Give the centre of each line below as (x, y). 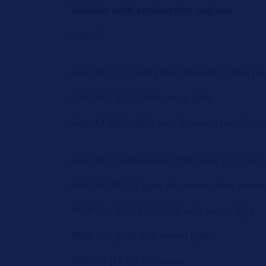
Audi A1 (88, 35)
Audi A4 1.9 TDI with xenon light (142, 98)
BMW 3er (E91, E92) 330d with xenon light (163, 211)
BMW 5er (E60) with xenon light (141, 236)
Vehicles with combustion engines (152, 10)
